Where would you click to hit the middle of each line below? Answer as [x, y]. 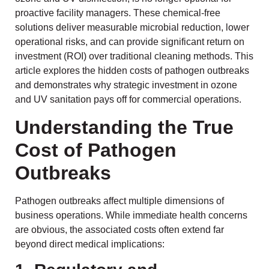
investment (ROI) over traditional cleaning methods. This [134, 56]
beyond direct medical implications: [90, 244]
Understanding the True [124, 127]
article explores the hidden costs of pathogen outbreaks [132, 71]
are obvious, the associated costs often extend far [119, 229]
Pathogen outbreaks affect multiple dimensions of [119, 201]
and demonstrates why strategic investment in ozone [126, 85]
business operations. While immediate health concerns [131, 215]
